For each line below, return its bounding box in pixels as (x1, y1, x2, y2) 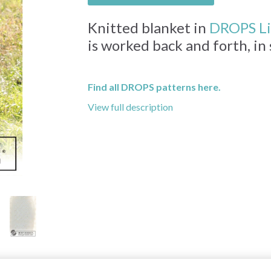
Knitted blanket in (87, 19, 209, 37)
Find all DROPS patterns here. (87, 81, 221, 93)
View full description (87, 101, 173, 113)
